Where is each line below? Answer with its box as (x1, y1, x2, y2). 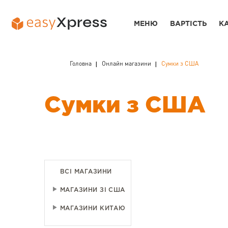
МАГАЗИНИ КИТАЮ (60, 205, 126, 211)
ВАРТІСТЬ (170, 20, 207, 27)
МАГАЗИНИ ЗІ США (60, 187, 125, 193)
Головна (70, 61, 92, 67)
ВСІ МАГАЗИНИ (60, 168, 112, 175)
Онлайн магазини (102, 61, 151, 67)
